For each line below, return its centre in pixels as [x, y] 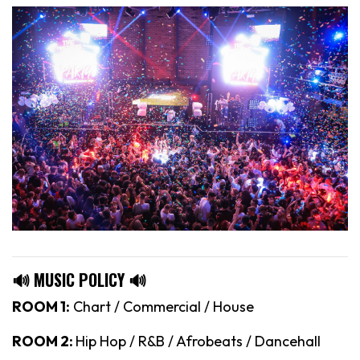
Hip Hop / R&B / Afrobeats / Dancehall [198, 341]
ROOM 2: [44, 341]
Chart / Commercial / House [162, 306]
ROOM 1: [41, 306]
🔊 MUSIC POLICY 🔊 [79, 279]
